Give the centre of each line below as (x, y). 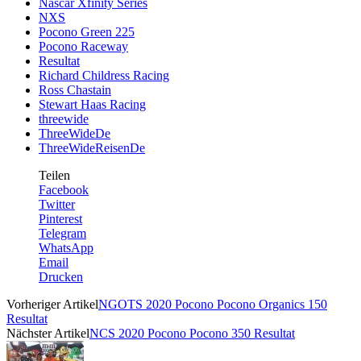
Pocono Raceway (83, 46)
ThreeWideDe (75, 133)
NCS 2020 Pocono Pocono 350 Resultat (192, 333)
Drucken (61, 276)
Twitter (57, 204)
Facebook (64, 189)
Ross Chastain (75, 89)
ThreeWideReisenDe (92, 147)
